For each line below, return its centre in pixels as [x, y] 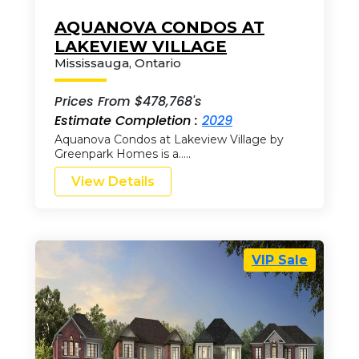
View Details [113, 181]
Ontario [158, 63]
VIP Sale [280, 260]
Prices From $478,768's [128, 101]
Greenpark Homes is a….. [123, 153]
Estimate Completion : [128, 120]
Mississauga [92, 63]
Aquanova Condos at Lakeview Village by [169, 139]
